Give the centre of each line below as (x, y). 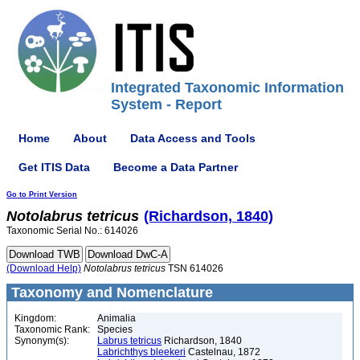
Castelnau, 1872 (223, 352)
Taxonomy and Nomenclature (110, 292)
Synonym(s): (42, 341)
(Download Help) (44, 268)
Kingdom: (35, 318)
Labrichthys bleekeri (141, 352)
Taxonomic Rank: (52, 329)
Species (115, 329)
